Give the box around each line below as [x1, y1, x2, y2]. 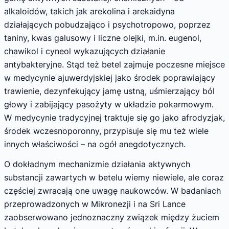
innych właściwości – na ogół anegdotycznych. [4, 139, 186, 149]
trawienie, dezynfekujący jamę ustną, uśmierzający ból [4, 85, 215, 96]
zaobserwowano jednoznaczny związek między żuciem [4, 212, 219, 223]
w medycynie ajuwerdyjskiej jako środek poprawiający [4, 72, 215, 83]
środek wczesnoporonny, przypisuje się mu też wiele [4, 125, 209, 136]
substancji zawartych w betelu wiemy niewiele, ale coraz [4, 172, 224, 183]
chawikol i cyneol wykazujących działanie [4, 45, 165, 56]
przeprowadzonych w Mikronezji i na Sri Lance [4, 199, 186, 210]
